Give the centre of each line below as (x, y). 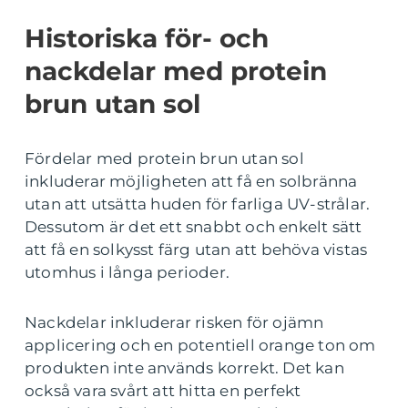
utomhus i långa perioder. (127, 272)
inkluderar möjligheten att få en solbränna (191, 181)
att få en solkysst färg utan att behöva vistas (196, 249)
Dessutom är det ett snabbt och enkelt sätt (194, 226)
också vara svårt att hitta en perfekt (163, 390)
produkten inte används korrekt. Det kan (184, 367)
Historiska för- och (147, 38)
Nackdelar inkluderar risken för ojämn (174, 322)
